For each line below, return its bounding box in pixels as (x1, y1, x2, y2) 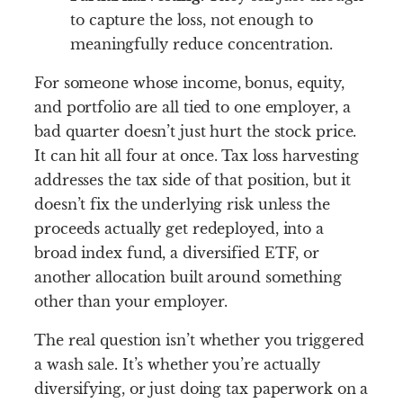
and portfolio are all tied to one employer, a (34, 98, 351, 117)
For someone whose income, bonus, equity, (34, 74, 345, 93)
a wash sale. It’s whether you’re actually (34, 355, 320, 374)
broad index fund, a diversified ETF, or (34, 244, 320, 263)
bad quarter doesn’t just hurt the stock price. (34, 122, 357, 141)
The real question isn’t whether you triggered (34, 331, 364, 350)
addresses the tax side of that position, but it (34, 171, 352, 190)
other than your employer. (34, 292, 228, 311)
